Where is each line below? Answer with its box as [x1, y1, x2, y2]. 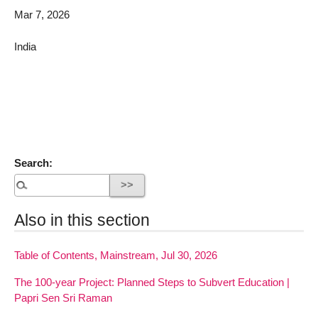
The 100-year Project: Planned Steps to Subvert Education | [14, 275, 290, 288]
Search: [14, 156, 53, 169]
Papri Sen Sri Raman [14, 291, 112, 304]
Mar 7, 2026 [14, 8, 70, 21]
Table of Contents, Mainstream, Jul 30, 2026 [14, 249, 217, 262]
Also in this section [14, 211, 150, 230]
